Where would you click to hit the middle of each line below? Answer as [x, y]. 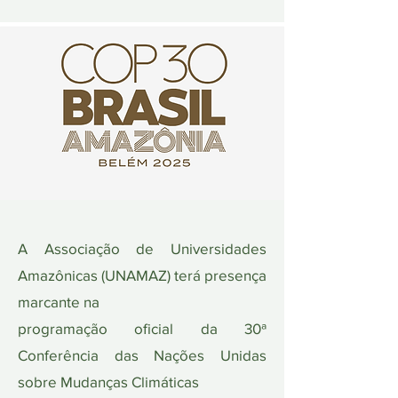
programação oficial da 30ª [142, 328]
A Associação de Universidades [142, 248]
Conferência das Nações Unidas [142, 355]
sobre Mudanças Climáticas [108, 382]
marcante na [59, 302]
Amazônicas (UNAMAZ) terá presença [142, 275]
